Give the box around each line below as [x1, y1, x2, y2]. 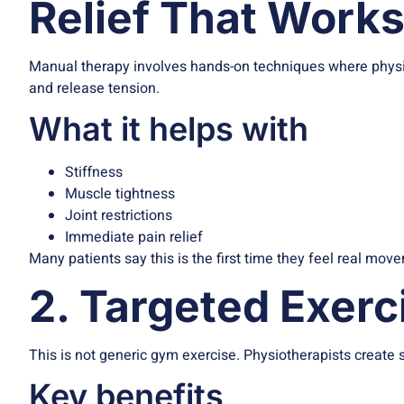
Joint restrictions [65, 205, 172, 227]
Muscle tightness [65, 183, 175, 206]
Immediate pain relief [65, 226, 203, 249]
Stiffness [65, 161, 123, 184]
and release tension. [29, 77, 160, 99]
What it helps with [29, 109, 308, 150]
